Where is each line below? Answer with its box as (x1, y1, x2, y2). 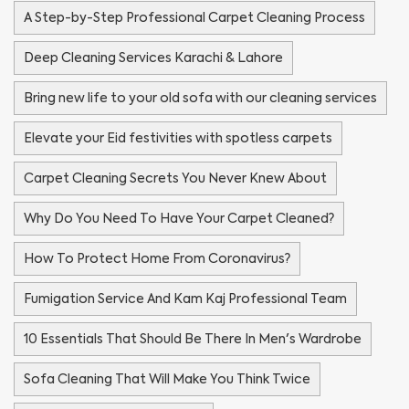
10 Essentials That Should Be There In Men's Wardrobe (24, 330, 362, 348)
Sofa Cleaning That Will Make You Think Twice (24, 371, 310, 388)
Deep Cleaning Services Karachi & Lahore (24, 49, 283, 67)
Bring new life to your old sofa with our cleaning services (24, 89, 377, 107)
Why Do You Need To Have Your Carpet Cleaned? (24, 210, 334, 227)
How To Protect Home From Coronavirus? (24, 250, 290, 267)
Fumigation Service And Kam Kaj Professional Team (24, 290, 347, 308)
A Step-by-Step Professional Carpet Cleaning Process (24, 9, 365, 26)
